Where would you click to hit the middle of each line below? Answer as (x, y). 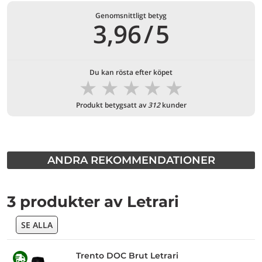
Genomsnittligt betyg (131, 15)
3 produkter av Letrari (93, 202)
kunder (173, 105)
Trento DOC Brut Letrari (127, 256)
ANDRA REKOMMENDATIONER (131, 160)
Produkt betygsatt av (112, 105)
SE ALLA (37, 225)
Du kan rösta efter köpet (131, 72)
